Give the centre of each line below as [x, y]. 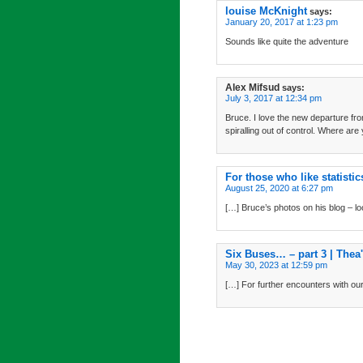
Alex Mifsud [252, 88]
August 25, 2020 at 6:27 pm [279, 188]
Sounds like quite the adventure [287, 41]
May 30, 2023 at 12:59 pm [276, 265]
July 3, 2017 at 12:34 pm [273, 98]
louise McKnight [266, 11]
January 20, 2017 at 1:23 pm [282, 22]
